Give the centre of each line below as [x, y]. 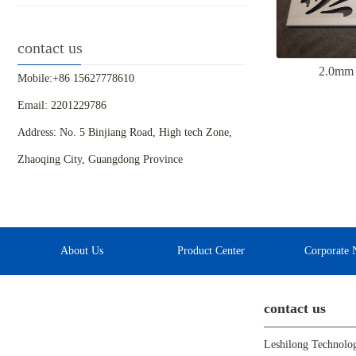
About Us [82, 251]
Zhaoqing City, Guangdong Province [100, 160]
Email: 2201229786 [62, 106]
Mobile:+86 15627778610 [76, 79]
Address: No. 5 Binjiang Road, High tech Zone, [125, 133]
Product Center [211, 251]
